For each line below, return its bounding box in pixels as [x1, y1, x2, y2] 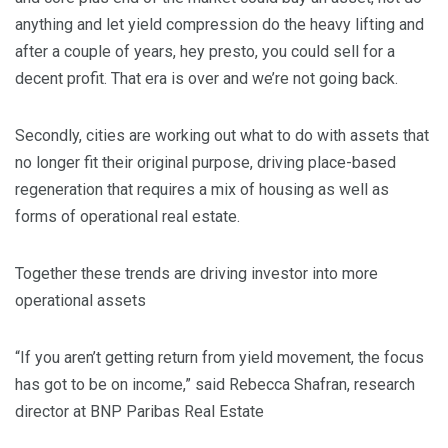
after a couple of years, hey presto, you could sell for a [15, 42, 395, 62]
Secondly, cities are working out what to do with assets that [15, 126, 429, 146]
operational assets [15, 291, 146, 311]
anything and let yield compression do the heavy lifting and [15, 15, 424, 35]
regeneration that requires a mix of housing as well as [15, 180, 389, 200]
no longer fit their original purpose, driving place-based [15, 153, 396, 173]
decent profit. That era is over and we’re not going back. [15, 69, 398, 89]
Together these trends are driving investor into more [15, 264, 378, 284]
